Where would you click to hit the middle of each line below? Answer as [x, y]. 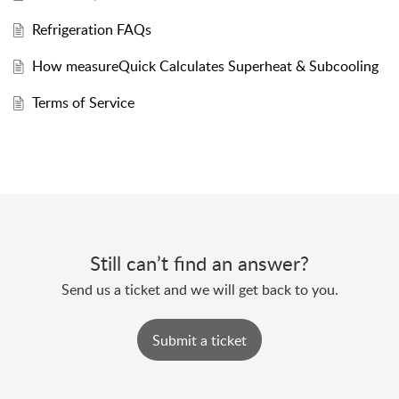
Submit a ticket [199, 340]
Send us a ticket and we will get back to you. [199, 290]
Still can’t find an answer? [199, 263]
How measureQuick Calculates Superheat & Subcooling [205, 66]
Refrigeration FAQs [91, 30]
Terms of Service [83, 103]
